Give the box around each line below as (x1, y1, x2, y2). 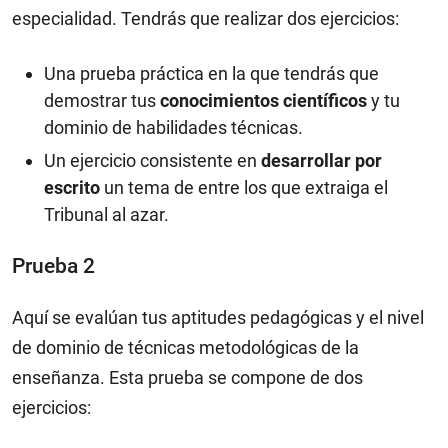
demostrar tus (44, 90, 156, 112)
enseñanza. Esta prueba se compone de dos (12, 367, 363, 389)
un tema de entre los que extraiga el (100, 177, 388, 199)
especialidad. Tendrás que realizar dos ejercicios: (12, 8, 399, 30)
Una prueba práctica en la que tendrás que (44, 63, 379, 85)
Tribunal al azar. (44, 204, 169, 226)
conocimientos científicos (156, 90, 367, 112)
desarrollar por (261, 150, 382, 172)
